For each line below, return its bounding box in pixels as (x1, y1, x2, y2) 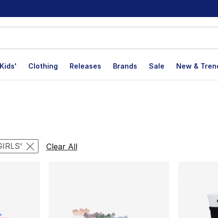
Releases (70, 62, 101, 70)
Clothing (28, 62, 58, 70)
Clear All (46, 141, 77, 151)
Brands (113, 62, 137, 70)
